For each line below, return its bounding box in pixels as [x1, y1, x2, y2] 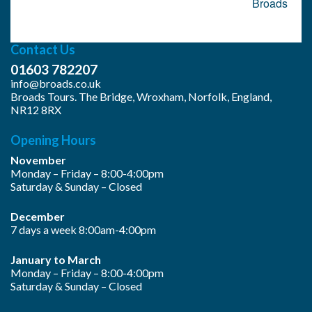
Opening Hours [10, 132, 96, 148]
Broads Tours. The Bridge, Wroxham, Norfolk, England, [10, 89, 272, 103]
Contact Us [10, 41, 75, 57]
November [10, 153, 66, 166]
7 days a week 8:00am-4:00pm [10, 222, 156, 236]
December [10, 209, 65, 223]
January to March [10, 252, 101, 266]
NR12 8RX [10, 102, 61, 116]
